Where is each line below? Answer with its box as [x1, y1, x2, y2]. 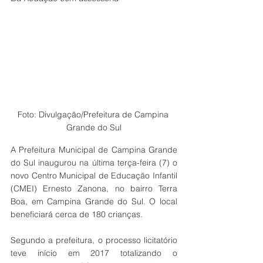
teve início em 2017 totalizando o [11, 247, 177, 258]
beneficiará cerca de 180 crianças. [11, 208, 145, 220]
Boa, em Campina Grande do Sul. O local [11, 195, 177, 207]
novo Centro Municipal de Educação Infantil [11, 170, 177, 181]
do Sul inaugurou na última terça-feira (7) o [11, 157, 177, 168]
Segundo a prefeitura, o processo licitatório [11, 234, 177, 245]
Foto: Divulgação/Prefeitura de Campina [17, 109, 171, 120]
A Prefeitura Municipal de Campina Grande [11, 144, 177, 155]
